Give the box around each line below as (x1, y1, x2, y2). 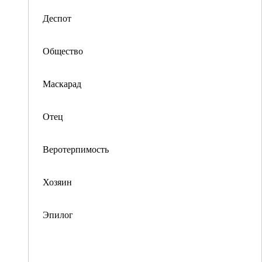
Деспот (43, 12, 71, 24)
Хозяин (43, 175, 72, 188)
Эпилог (43, 208, 73, 220)
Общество (43, 44, 83, 57)
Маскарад (43, 77, 81, 89)
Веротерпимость (43, 143, 109, 155)
